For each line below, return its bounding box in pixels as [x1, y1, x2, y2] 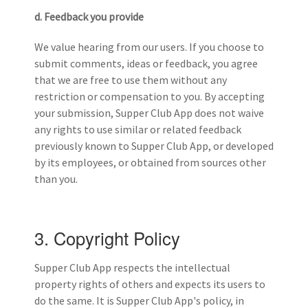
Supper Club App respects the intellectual [34, 261, 230, 275]
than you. [34, 171, 78, 186]
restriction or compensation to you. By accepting [34, 89, 265, 103]
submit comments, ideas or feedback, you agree [34, 56, 258, 70]
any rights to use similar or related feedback [34, 122, 241, 136]
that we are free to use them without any [34, 72, 227, 87]
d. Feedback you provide [34, 9, 144, 23]
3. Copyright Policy [34, 225, 180, 250]
